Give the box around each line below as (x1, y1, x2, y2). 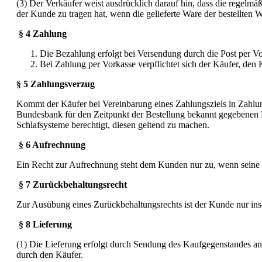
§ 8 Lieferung (19, 219, 72, 229)
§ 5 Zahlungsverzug (16, 78, 95, 89)
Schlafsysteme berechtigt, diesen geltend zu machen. (16, 119, 209, 130)
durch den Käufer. (16, 249, 83, 260)
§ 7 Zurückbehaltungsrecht (19, 179, 127, 189)
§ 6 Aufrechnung (19, 139, 85, 150)
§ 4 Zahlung (19, 28, 67, 39)
